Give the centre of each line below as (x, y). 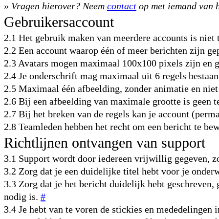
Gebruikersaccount (59, 22)
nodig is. (22, 197)
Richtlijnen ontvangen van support (105, 142)
